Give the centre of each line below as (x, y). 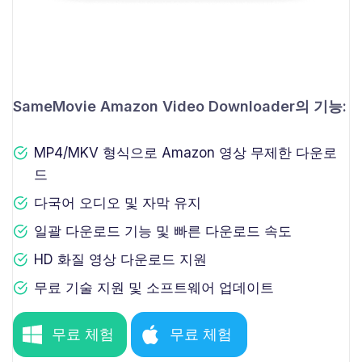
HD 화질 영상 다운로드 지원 (120, 260)
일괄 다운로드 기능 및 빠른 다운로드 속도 (163, 232)
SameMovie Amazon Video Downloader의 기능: (180, 107)
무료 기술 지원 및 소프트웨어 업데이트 (154, 288)
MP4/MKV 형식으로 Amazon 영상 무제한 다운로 (185, 153)
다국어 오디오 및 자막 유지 (118, 203)
